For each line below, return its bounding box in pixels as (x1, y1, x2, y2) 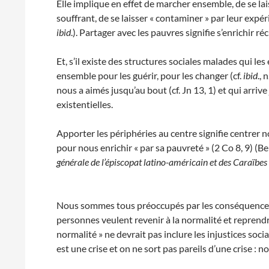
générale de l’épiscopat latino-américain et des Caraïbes (56, 156, 268, 168)
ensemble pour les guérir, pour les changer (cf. (56, 70, 244, 81)
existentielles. (56, 98, 113, 110)
